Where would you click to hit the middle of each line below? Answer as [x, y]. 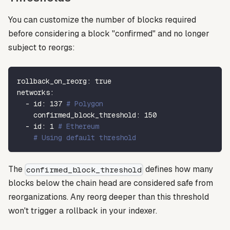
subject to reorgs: [42, 47]
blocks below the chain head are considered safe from [111, 183]
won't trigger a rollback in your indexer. [83, 210]
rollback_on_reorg [52, 81]
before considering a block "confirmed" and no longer [109, 33]
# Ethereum [79, 126]
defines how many [178, 169]
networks [33, 92]
